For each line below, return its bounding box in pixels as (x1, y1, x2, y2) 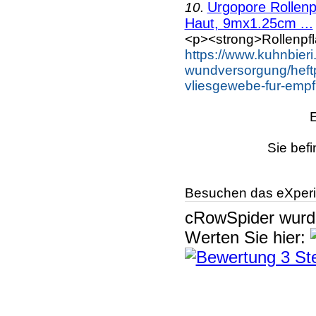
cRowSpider (184, 207, 274, 227)
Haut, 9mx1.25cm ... (184, 15, 313, 31)
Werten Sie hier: (184, 227, 310, 247)
